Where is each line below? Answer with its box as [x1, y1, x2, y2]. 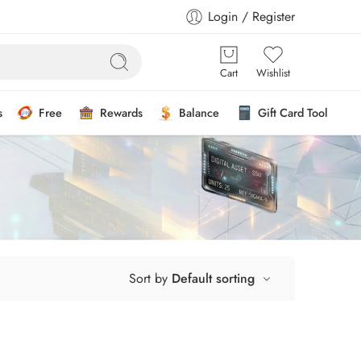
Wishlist [255, 65, 290, 81]
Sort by [128, 269, 168, 288]
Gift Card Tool [258, 104, 329, 121]
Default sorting [171, 269, 255, 288]
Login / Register [208, 6, 295, 26]
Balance [179, 104, 220, 121]
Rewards [100, 104, 143, 121]
